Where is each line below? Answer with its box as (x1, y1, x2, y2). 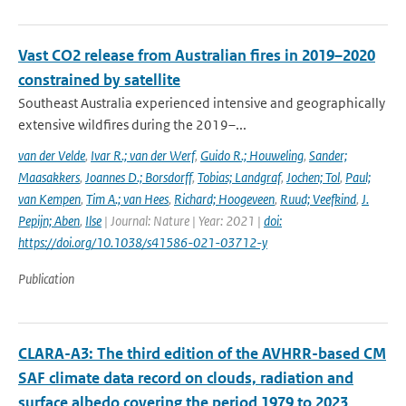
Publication (18, 270, 74, 287)
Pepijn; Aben (18, 212, 80, 229)
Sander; (309, 147, 347, 164)
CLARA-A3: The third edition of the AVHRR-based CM (18, 343, 386, 363)
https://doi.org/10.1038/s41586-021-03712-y (18, 234, 267, 251)
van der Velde (18, 147, 85, 164)
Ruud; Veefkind (280, 190, 356, 208)
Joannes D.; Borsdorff (85, 169, 192, 186)
